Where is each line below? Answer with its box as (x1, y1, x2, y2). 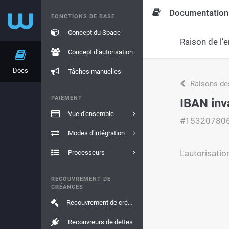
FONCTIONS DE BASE (51, 13, 115, 20)
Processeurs (67, 149, 105, 156)
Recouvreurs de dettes (67, 218, 133, 226)
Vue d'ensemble (67, 110, 114, 118)
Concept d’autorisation (67, 48, 133, 56)
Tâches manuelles (67, 67, 121, 75)
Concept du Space (67, 29, 121, 36)
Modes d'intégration (67, 129, 125, 137)
